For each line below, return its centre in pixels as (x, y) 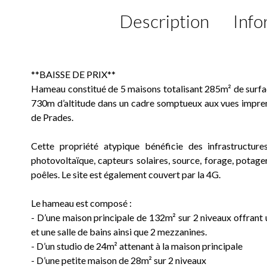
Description (164, 21)
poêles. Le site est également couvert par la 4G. (126, 175)
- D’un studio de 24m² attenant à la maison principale (137, 246)
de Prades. (52, 117)
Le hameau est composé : (81, 203)
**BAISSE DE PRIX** (73, 74)
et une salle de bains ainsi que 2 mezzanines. (119, 232)
